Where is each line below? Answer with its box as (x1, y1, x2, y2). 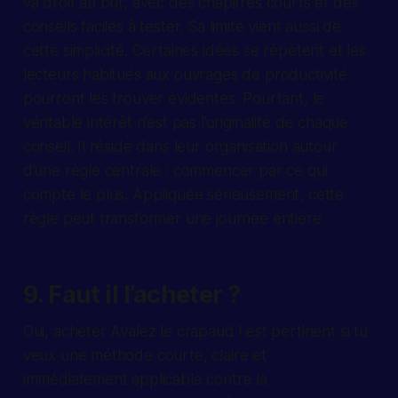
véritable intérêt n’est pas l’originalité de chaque (22, 113, 349, 131)
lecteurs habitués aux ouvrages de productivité (22, 65, 347, 84)
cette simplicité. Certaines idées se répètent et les (22, 41, 366, 60)
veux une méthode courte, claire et (22, 346, 267, 364)
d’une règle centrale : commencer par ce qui (22, 161, 328, 179)
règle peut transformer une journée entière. (22, 209, 325, 227)
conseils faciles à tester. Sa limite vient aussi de (22, 17, 342, 36)
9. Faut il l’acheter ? (22, 279, 241, 309)
